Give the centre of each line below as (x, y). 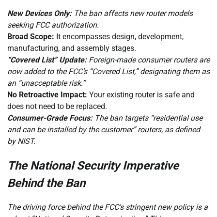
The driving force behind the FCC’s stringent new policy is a (108, 207)
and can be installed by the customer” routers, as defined (104, 130)
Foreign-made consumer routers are (148, 60)
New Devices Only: (39, 14)
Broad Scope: (31, 37)
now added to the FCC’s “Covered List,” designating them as (108, 72)
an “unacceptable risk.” (46, 83)
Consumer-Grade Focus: (50, 118)
